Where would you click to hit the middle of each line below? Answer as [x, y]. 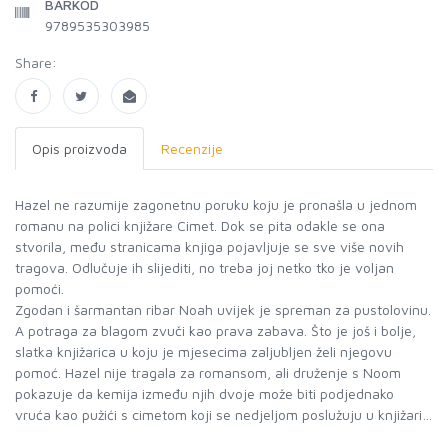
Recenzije [192, 148]
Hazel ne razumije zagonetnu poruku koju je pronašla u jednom [216, 204]
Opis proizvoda [79, 148]
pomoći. [39, 288]
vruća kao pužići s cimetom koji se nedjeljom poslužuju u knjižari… [223, 414]
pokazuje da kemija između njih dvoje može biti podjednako [204, 393]
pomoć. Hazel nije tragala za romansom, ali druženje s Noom [208, 372]
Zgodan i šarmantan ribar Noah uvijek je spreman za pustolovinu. [223, 309]
